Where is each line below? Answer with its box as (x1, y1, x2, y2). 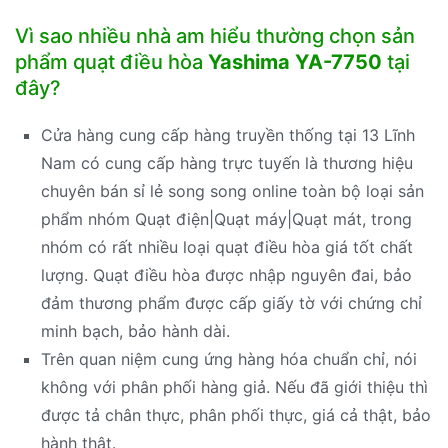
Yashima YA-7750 (208, 50, 382, 75)
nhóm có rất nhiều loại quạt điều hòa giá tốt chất (40, 237, 413, 258)
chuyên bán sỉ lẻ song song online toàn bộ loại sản (40, 181, 424, 202)
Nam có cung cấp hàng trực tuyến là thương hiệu (40, 153, 413, 174)
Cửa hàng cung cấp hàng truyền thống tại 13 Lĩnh (40, 125, 415, 146)
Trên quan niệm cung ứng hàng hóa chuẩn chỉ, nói (40, 349, 417, 370)
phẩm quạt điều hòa (15, 50, 208, 75)
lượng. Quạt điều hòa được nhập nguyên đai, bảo (40, 265, 412, 286)
